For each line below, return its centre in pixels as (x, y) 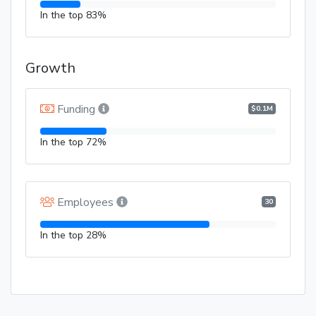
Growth (50, 68)
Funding (76, 110)
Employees (85, 203)
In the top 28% (73, 236)
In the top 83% (73, 16)
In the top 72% (73, 142)
